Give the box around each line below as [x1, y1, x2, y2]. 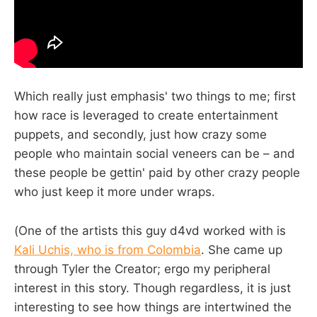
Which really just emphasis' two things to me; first [14, 89, 296, 104]
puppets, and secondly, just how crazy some [14, 127, 267, 142]
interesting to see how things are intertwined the [14, 299, 292, 314]
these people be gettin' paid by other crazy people [14, 166, 300, 180]
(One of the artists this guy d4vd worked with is [14, 223, 286, 238]
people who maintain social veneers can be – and [14, 146, 295, 161]
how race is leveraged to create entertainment [14, 108, 278, 123]
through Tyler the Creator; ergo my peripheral [14, 261, 270, 276]
